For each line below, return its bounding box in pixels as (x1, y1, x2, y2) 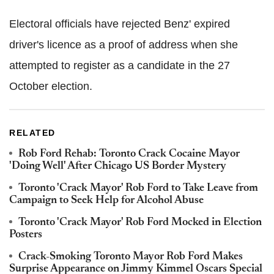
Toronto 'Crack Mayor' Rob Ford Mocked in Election (18, 217, 262, 229)
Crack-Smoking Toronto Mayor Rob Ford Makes (18, 251, 243, 263)
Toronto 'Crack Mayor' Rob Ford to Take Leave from (18, 183, 258, 194)
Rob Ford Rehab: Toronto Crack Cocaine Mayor (18, 149, 240, 160)
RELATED (9, 128, 56, 138)
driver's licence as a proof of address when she (9, 39, 238, 51)
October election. (9, 80, 92, 93)
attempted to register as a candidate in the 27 (9, 59, 230, 72)
